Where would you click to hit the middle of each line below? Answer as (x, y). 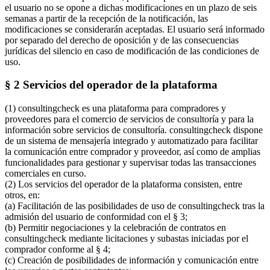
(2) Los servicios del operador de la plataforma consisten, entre (124, 184)
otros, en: (22, 195)
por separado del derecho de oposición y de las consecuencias (122, 40)
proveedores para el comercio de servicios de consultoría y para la (129, 119)
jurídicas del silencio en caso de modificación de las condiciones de (132, 51)
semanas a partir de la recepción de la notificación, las (106, 18)
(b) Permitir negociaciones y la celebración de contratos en (115, 227)
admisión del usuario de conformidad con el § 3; (96, 216)
